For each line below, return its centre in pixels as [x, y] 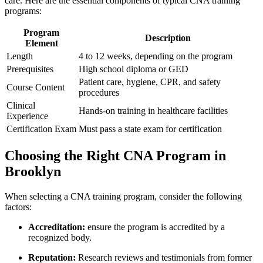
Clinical [21, 106]
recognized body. [60, 237]
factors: [18, 207]
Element [41, 43]
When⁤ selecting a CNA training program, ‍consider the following [123, 196]
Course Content [36, 87]
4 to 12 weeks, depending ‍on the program [156, 56]
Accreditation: [57, 227]
